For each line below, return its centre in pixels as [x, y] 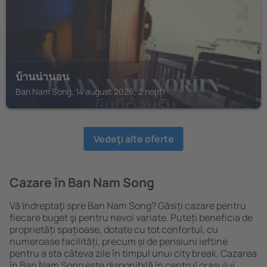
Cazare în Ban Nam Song [82, 182]
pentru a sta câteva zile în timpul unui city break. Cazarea [133, 253]
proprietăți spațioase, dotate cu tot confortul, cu [114, 229]
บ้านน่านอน [42, 76]
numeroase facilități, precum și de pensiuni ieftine [119, 241]
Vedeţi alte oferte [133, 139]
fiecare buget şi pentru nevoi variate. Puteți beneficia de [131, 218]
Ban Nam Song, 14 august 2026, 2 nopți [90, 91]
